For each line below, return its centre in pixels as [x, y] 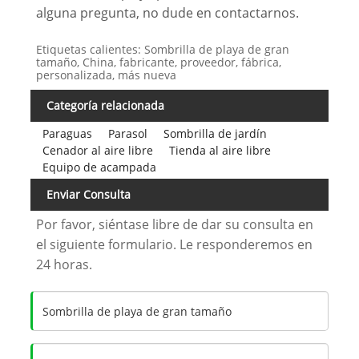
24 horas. [65, 265]
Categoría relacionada [105, 106]
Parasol [127, 134]
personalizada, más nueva [107, 75]
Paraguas [67, 134]
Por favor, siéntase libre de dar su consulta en [175, 225]
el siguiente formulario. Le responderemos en [175, 245]
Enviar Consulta [88, 194]
